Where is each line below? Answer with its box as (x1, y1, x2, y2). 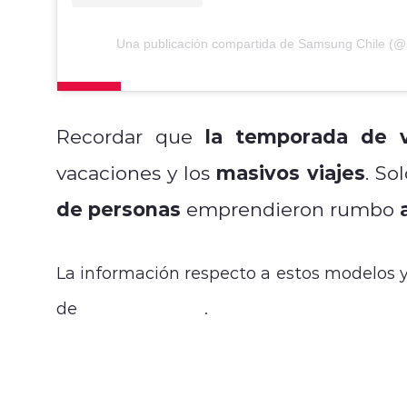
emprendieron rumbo (181, 196, 400, 223)
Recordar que (56, 124, 205, 150)
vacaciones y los (56, 160, 217, 186)
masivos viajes (216, 159, 365, 186)
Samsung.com (82, 297, 204, 320)
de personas (56, 195, 181, 223)
